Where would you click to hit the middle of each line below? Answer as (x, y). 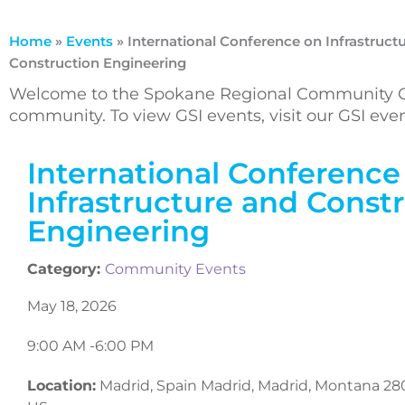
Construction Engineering (98, 62)
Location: (61, 386)
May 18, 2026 (72, 306)
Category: (66, 269)
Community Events (175, 269)
